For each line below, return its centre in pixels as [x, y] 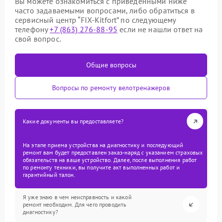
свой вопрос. [38, 39]
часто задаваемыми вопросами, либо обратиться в [105, 10]
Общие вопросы [111, 65]
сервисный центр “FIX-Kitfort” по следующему [95, 20]
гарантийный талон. [49, 175]
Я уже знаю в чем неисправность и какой [77, 197]
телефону [32, 29]
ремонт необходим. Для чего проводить [75, 204]
